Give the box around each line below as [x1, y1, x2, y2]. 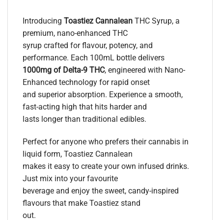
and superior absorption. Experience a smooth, [23, 90, 183, 100]
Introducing [23, 16, 64, 26]
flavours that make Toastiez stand [23, 198, 140, 208]
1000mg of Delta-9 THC [23, 65, 105, 75]
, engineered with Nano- [105, 65, 185, 75]
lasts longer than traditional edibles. [23, 114, 146, 124]
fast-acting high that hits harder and [23, 102, 147, 112]
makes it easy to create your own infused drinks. [23, 161, 189, 171]
